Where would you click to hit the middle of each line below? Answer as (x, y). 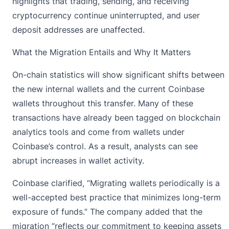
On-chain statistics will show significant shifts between (118, 74)
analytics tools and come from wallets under (98, 132)
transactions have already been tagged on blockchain (116, 117)
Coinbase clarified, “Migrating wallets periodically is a (116, 183)
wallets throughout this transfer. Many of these (103, 103)
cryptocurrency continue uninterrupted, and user (106, 15)
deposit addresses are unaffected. (78, 29)
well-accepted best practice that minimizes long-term (117, 197)
